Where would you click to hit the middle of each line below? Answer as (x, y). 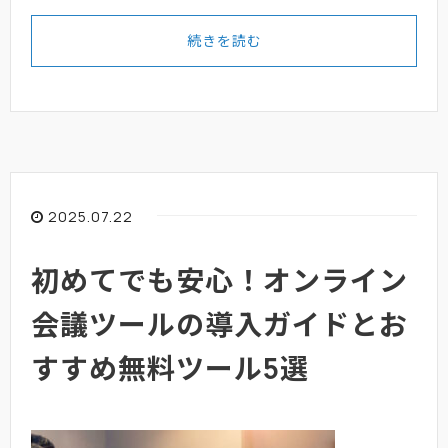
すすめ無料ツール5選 (170, 367)
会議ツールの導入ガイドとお (219, 323)
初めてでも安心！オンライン (219, 279)
